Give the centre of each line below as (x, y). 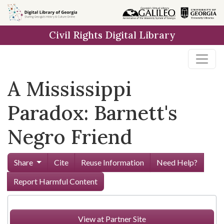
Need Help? (177, 162)
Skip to (25, 12)
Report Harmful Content (55, 181)
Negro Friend (70, 137)
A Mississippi (69, 89)
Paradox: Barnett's (92, 113)
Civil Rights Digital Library (112, 35)
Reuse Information (112, 162)
